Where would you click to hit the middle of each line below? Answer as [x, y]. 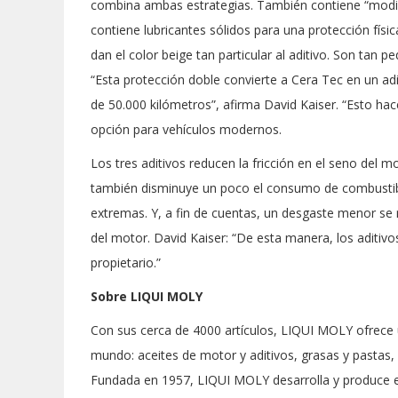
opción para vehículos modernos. [186, 129]
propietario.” [126, 263]
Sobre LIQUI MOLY [147, 296]
